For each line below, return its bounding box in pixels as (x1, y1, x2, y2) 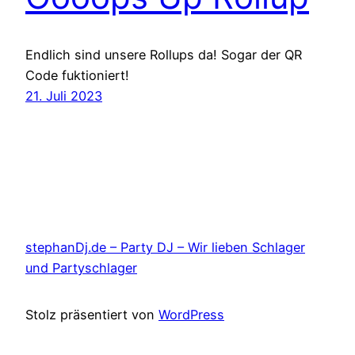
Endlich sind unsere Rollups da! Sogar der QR (25, 47, 302, 63)
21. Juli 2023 (25, 88, 102, 105)
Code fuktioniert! (25, 67, 129, 84)
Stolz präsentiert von (25, 306, 158, 323)
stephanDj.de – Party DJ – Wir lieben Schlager (25, 239, 305, 256)
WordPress (158, 306, 224, 323)
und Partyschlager (25, 260, 137, 277)
